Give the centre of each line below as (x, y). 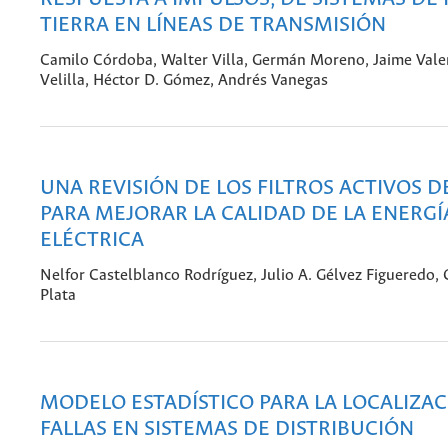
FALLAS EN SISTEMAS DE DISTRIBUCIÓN (227, 430)
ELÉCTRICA (92, 241)
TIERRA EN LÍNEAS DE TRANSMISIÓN (213, 26)
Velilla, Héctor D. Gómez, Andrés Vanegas (184, 80)
